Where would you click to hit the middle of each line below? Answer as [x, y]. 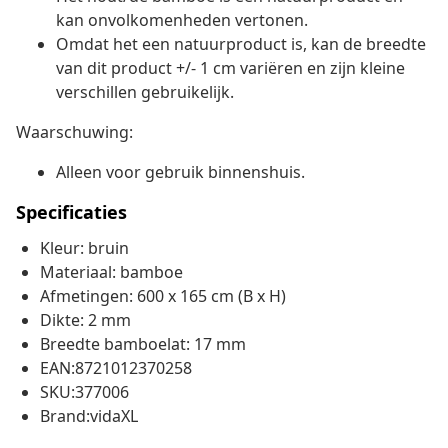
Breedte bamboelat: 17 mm [143, 344]
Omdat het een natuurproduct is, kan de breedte [241, 44]
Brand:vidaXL [89, 416]
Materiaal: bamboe [111, 272]
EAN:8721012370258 [116, 368]
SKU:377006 [84, 392]
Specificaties [71, 212]
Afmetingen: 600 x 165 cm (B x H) [163, 296]
